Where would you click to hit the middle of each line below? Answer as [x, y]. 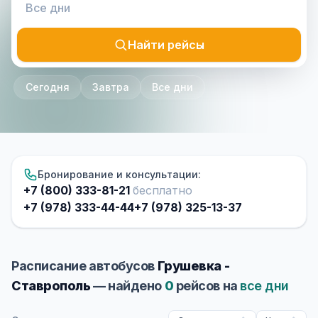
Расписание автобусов [84, 266]
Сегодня [48, 87]
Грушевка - [193, 266]
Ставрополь [51, 286]
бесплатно [163, 190]
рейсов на [207, 286]
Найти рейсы [166, 45]
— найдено [127, 286]
